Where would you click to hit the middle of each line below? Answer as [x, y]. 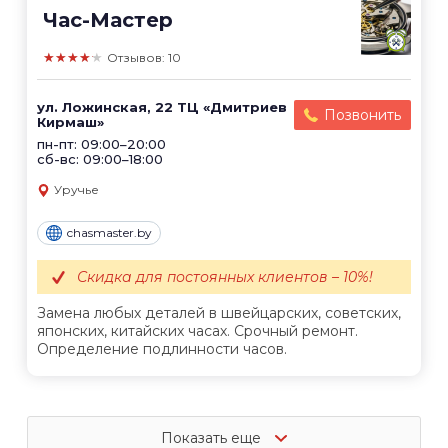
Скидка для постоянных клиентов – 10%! [225, 276]
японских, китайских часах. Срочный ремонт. [197, 330]
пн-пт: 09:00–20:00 [101, 144]
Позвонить [362, 115]
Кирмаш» [70, 122]
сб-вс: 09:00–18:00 [100, 159]
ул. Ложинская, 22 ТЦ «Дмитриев [162, 107]
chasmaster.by [109, 232]
